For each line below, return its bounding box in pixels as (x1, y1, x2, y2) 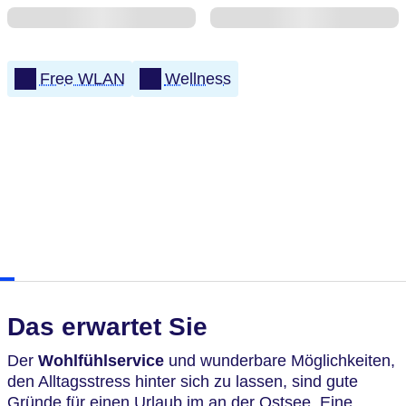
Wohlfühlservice (38, 352, 164, 370)
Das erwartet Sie (7, 313, 208, 341)
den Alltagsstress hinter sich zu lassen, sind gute (7, 372, 358, 391)
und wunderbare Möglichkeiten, (164, 352, 395, 370)
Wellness (164, 69, 231, 88)
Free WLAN (39, 69, 125, 88)
